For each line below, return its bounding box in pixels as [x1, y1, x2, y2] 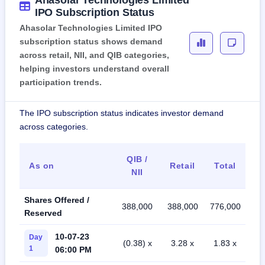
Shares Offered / [24, 195, 89, 205]
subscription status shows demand [20, 37, 163, 47]
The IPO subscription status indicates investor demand [20, 108, 224, 118]
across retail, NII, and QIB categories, [20, 50, 169, 60]
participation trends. [20, 77, 102, 88]
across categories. [20, 122, 88, 132]
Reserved [24, 208, 62, 218]
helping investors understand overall [20, 64, 169, 74]
